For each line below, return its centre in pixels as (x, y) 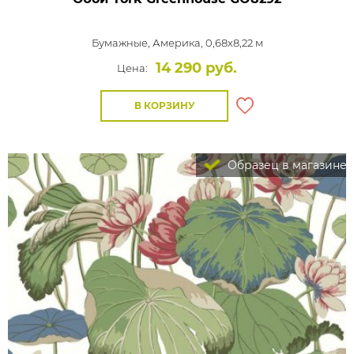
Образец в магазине (286, 165)
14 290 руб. (196, 68)
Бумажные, (122, 43)
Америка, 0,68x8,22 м (207, 43)
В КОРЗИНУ (164, 105)
